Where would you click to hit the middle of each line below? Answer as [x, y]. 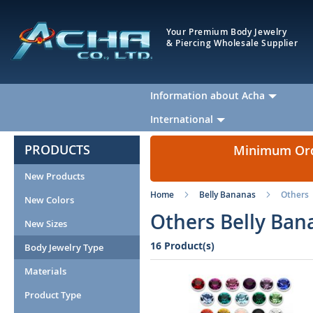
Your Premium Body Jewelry [227, 32]
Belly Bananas [227, 195]
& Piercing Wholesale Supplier [232, 43]
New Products [54, 176]
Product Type [53, 295]
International [182, 119]
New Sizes [46, 224]
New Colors [49, 200]
